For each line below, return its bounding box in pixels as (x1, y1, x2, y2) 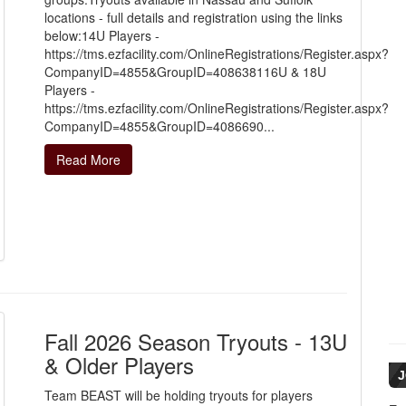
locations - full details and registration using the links (44, 7, 343, 26)
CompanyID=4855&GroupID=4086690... (44, 116, 275, 135)
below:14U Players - (44, 25, 159, 44)
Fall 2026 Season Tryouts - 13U (44, 325, 347, 358)
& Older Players (44, 349, 194, 382)
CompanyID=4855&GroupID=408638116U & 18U (44, 62, 326, 81)
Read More (56, 150, 121, 169)
